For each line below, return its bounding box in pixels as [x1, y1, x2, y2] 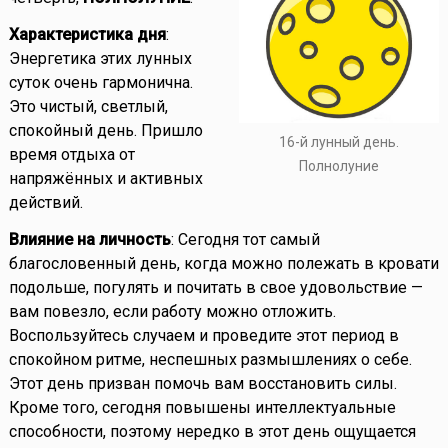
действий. [8, 193, 83, 213]
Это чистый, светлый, [8, 97, 168, 117]
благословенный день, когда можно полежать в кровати [8, 254, 439, 274]
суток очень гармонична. [8, 73, 193, 93]
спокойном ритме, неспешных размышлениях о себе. [8, 350, 412, 370]
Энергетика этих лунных [8, 49, 192, 69]
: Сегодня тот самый [170, 230, 320, 250]
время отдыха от [8, 145, 135, 165]
